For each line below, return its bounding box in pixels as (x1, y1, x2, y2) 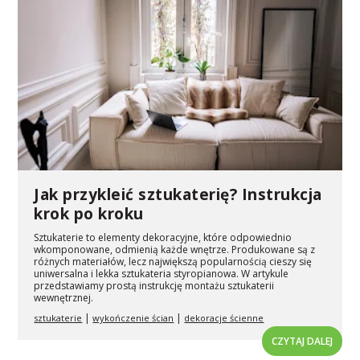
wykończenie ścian (92, 312, 174, 325)
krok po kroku (34, 203, 144, 225)
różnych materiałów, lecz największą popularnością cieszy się (34, 255, 313, 269)
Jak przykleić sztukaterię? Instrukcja (34, 184, 322, 206)
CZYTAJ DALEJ (271, 334, 333, 349)
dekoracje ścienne (184, 312, 264, 325)
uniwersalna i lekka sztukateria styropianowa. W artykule (34, 267, 289, 281)
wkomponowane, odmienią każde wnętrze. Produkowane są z (34, 243, 316, 257)
